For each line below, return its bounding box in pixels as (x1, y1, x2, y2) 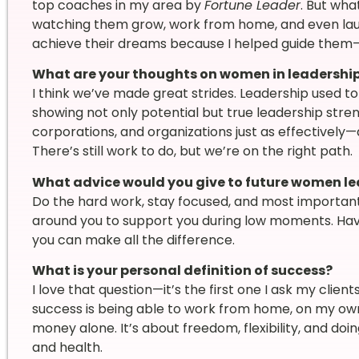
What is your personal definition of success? (31, 261, 333, 280)
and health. (31, 338, 103, 357)
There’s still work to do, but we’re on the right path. (31, 142, 353, 161)
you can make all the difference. (31, 230, 235, 249)
